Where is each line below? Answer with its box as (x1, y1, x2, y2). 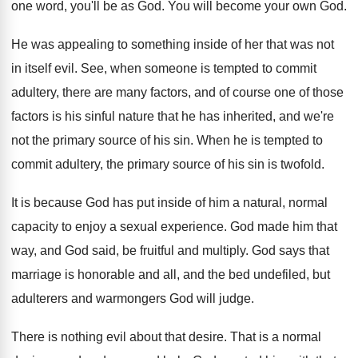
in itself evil (11, 62, 74, 75)
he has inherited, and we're (181, 109, 334, 123)
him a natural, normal (209, 196, 328, 209)
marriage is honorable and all (11, 268, 177, 281)
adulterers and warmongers (11, 292, 166, 305)
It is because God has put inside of (11, 196, 205, 209)
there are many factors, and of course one (62, 86, 296, 99)
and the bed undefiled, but (183, 268, 330, 281)
